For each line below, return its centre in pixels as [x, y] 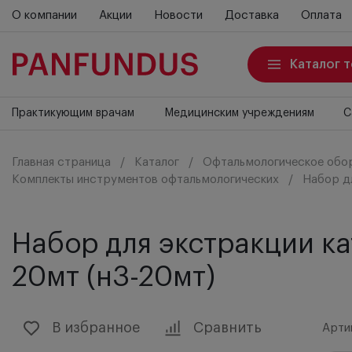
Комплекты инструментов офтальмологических [145, 180]
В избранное [96, 328]
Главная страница [61, 162]
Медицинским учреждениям [239, 113]
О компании [44, 15]
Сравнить [227, 328]
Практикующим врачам [73, 113]
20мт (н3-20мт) [114, 277]
